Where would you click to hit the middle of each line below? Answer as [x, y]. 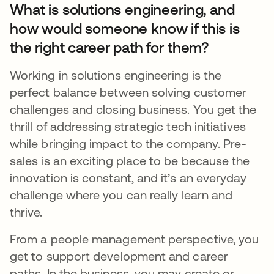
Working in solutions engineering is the [116, 75]
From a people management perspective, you [135, 239]
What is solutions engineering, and [122, 10]
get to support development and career [119, 256]
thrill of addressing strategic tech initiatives [128, 127]
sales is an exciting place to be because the [130, 161]
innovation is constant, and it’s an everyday [128, 178]
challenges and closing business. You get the [133, 109]
